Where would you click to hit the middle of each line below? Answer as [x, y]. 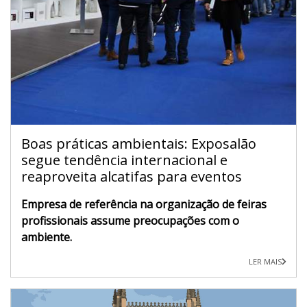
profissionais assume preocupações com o [130, 220]
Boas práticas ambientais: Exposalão [139, 143]
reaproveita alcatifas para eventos [132, 176]
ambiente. [47, 237]
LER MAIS [265, 261]
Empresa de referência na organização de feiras [144, 204]
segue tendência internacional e [124, 160]
